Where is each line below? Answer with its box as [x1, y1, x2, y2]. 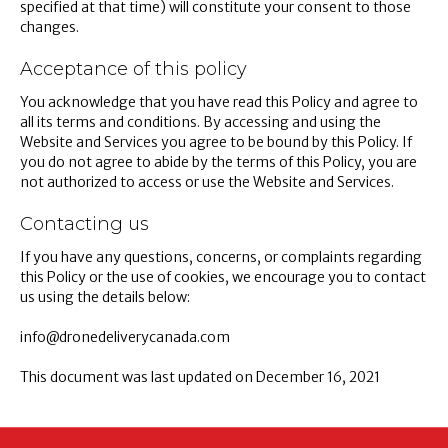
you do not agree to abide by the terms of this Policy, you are [20, 153, 417, 171]
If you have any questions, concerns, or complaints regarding [20, 248, 422, 266]
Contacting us [20, 213, 149, 235]
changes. [20, 18, 79, 36]
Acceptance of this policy [20, 58, 247, 80]
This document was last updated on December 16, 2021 [20, 368, 380, 386]
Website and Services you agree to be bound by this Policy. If [20, 133, 412, 151]
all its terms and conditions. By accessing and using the [20, 113, 381, 131]
